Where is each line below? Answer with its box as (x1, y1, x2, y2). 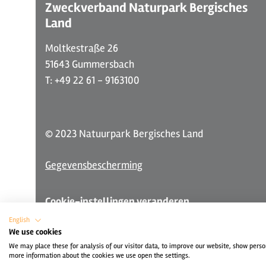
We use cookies (9, 227, 62, 237)
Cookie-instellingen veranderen (45, 195, 189, 208)
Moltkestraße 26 (45, 42, 118, 55)
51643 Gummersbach (45, 58, 134, 71)
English (9, 216, 30, 224)
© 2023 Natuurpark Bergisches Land (45, 127, 203, 140)
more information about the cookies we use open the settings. (9, 251, 190, 260)
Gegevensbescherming (45, 159, 142, 172)
